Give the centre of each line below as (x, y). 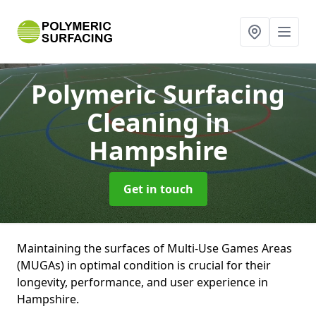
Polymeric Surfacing (158, 94)
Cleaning (146, 122)
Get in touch (158, 189)
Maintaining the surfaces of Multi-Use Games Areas (154, 248)
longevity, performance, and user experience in (142, 282)
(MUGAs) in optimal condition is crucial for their (144, 265)
